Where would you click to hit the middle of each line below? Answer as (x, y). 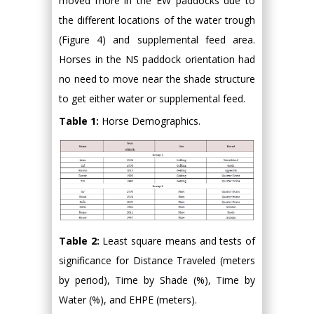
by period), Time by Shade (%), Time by (157, 280)
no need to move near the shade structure (157, 78)
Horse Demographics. (151, 121)
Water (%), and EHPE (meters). (128, 300)
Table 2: (81, 241)
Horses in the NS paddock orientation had (157, 59)
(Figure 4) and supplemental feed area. (157, 39)
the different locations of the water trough (157, 20)
